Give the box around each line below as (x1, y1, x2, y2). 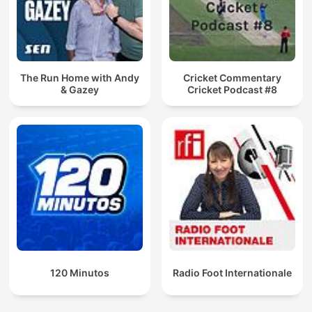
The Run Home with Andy (20, 71, 139, 84)
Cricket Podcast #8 (187, 83, 277, 95)
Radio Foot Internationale (173, 267, 292, 279)
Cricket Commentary (183, 71, 281, 84)
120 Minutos (50, 267, 109, 279)
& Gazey (61, 83, 99, 95)
